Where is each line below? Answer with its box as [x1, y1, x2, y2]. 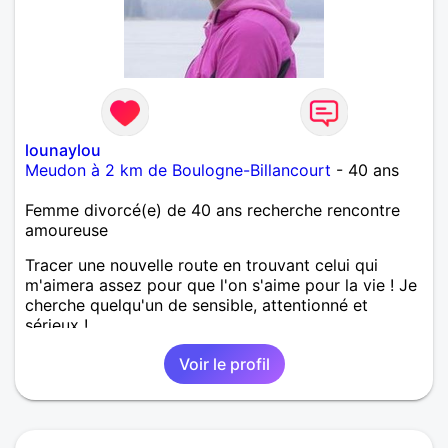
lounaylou [25, 140, 101, 161]
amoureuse [25, 220, 108, 241]
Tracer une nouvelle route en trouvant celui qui [25, 255, 378, 276]
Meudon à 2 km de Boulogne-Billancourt [25, 160, 331, 181]
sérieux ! [25, 315, 88, 336]
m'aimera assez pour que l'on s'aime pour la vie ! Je [25, 275, 417, 296]
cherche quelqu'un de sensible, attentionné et [25, 295, 368, 316]
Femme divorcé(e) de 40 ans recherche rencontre [25, 200, 400, 221]
